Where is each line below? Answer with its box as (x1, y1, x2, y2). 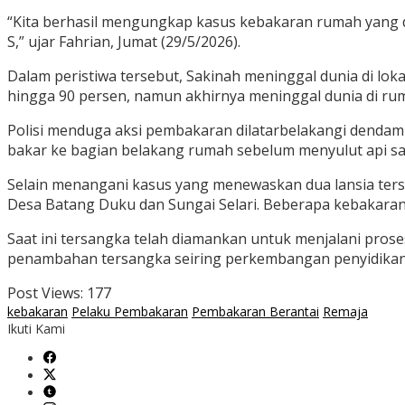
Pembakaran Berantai (192, 303, 319, 321)
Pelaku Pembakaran (71, 303, 188, 321)
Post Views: (7, 283, 83, 304)
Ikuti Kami (7, 320, 65, 338)
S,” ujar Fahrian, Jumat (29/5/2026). (7, 32, 240, 52)
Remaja (323, 303, 368, 321)
